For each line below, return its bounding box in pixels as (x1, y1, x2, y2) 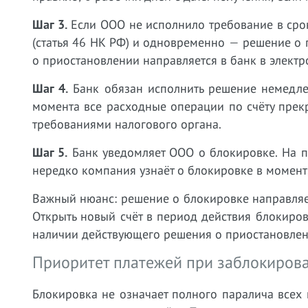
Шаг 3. (32, 16, 67, 32)
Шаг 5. (32, 144, 68, 160)
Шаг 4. (32, 80, 69, 96)
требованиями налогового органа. (32, 116, 221, 132)
